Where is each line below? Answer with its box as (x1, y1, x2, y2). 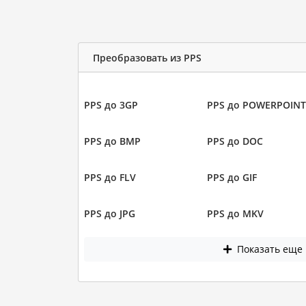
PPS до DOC (207, 135, 263, 148)
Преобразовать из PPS (92, 51, 201, 64)
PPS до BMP (83, 135, 141, 148)
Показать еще (234, 242, 303, 256)
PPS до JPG (83, 207, 135, 220)
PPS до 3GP (83, 98, 138, 111)
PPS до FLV (83, 171, 136, 184)
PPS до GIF (207, 171, 257, 184)
